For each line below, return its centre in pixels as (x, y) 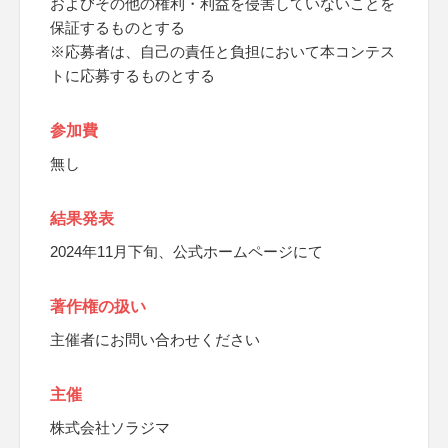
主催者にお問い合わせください (155, 339)
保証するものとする (117, 27)
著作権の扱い (98, 306)
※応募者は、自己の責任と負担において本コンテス (222, 51)
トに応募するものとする (132, 75)
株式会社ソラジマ (110, 427)
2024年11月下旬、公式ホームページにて (186, 251)
